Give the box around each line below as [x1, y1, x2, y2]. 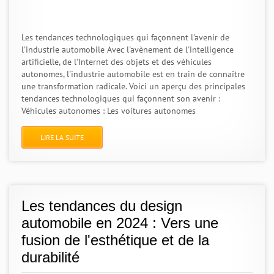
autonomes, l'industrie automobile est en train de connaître [21, 68, 245, 80]
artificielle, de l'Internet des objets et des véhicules [21, 56, 212, 67]
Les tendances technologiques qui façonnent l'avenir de [21, 32, 229, 43]
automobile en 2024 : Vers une [21, 215, 218, 231]
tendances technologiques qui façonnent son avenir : [21, 93, 220, 104]
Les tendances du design [21, 198, 182, 214]
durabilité [21, 249, 80, 265]
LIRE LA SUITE [40, 133, 84, 142]
